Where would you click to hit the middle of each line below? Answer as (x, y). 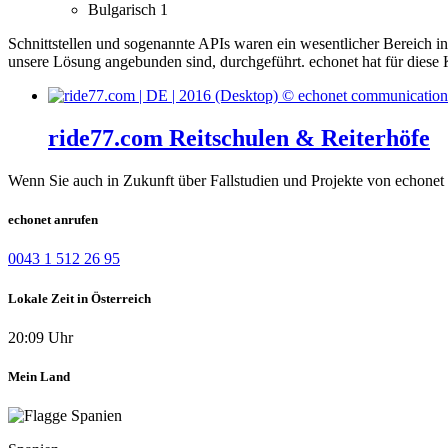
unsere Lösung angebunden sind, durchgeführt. (156, 62)
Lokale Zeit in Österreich (79, 298)
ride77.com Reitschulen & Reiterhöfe (239, 138)
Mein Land (39, 376)
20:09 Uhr (40, 337)
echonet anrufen (53, 220)
